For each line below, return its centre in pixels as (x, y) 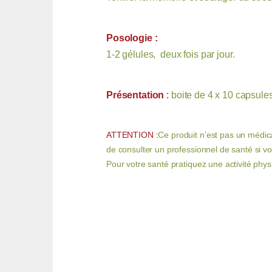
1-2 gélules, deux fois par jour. (171, 55)
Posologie (131, 38)
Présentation (135, 95)
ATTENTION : (132, 135)
